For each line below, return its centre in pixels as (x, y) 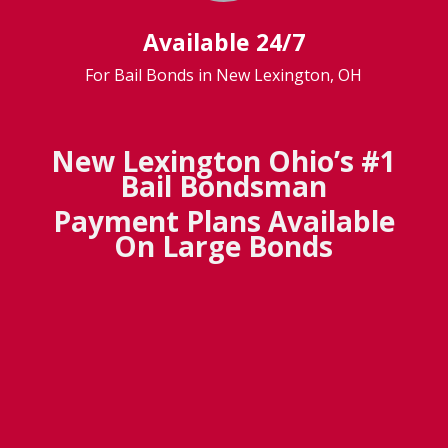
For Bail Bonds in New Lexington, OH (224, 75)
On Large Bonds (224, 246)
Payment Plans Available (223, 221)
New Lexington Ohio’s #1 (224, 161)
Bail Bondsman (224, 186)
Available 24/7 (223, 42)
